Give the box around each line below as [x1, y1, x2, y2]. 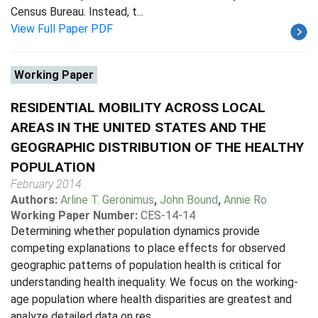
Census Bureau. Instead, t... [11, 5, 143, 18]
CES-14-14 [141, 209, 195, 222]
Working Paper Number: [11, 209, 138, 222]
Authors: [11, 193, 60, 207]
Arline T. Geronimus [60, 193, 154, 207]
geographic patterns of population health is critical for [11, 258, 281, 272]
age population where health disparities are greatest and [11, 292, 292, 306]
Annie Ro [224, 193, 267, 207]
